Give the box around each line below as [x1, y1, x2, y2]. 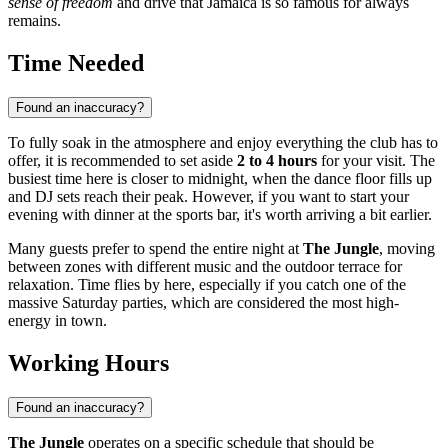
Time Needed [8, 50, 144, 77]
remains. [8, 12, 61, 30]
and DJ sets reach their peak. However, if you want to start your [8, 188, 409, 206]
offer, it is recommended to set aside [8, 152, 237, 170]
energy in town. [8, 312, 107, 330]
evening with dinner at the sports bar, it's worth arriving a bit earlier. [8, 206, 432, 224]
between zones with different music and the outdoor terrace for [8, 258, 402, 276]
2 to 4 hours [237, 152, 317, 170]
